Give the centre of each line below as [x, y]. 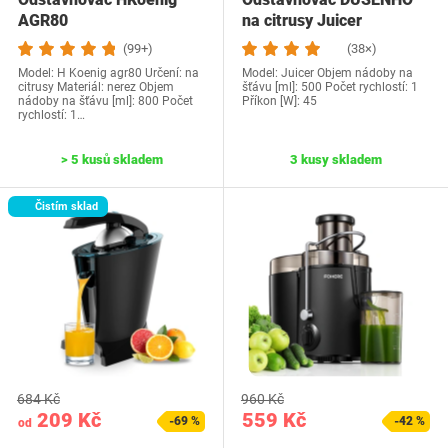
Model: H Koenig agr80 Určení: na [108, 73]
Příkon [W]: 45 [279, 101]
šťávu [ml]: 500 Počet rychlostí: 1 [330, 87]
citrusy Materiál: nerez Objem [96, 87]
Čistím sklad [64, 207]
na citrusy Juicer [302, 21]
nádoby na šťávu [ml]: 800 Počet [105, 101]
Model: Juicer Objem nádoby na [327, 73]
